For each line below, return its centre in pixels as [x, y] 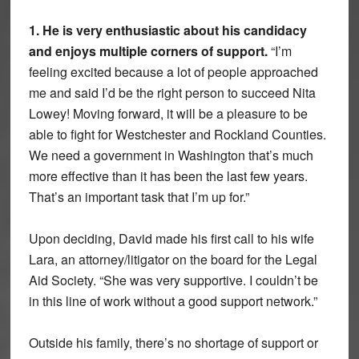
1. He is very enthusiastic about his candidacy [167, 30]
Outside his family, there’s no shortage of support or [173, 343]
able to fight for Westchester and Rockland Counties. [177, 135]
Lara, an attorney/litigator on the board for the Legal [173, 260]
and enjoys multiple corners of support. [148, 51]
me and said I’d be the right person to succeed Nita [172, 93]
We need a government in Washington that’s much [171, 155]
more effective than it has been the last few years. [168, 176]
